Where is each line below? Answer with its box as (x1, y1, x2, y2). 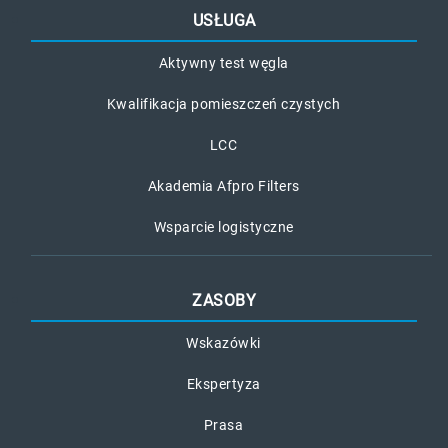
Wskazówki (186, 334, 261, 351)
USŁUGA (192, 10, 256, 30)
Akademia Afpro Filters (147, 177, 300, 194)
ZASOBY (192, 290, 256, 310)
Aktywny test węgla (158, 54, 289, 71)
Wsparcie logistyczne (153, 218, 294, 235)
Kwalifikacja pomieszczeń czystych (106, 95, 341, 112)
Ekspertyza (186, 375, 261, 392)
